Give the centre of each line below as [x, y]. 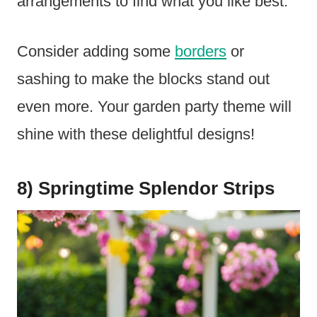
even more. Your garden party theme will [154, 107]
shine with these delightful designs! [136, 134]
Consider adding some [96, 52]
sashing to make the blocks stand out [143, 79]
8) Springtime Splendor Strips [146, 189]
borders [201, 52]
